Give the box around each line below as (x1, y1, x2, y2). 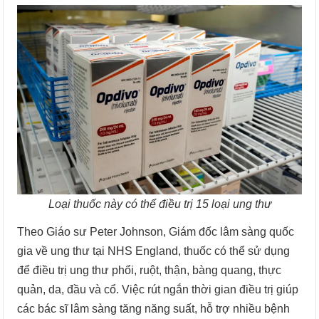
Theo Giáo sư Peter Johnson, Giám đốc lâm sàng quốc (17, 226, 295, 239)
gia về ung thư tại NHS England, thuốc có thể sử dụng (17, 245, 291, 258)
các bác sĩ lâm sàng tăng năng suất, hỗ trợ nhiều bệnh (17, 303, 291, 315)
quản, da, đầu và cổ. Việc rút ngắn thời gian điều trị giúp (17, 283, 299, 296)
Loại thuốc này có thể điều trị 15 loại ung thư (48, 198, 271, 211)
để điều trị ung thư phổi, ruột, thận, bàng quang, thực (17, 264, 282, 277)
